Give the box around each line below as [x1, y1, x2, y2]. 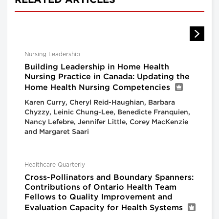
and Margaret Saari [24, 129, 89, 135]
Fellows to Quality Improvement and [24, 194, 173, 201]
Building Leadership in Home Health [24, 64, 169, 71]
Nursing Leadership [24, 51, 80, 58]
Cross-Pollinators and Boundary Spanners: [24, 174, 194, 182]
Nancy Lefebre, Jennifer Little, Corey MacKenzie [24, 119, 188, 126]
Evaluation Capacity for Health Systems [24, 204, 183, 212]
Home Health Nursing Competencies [24, 84, 170, 92]
